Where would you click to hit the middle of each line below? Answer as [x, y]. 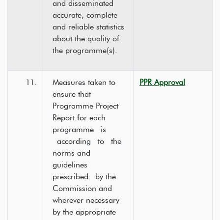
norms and [71, 153]
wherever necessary [86, 200]
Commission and [82, 188]
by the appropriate [84, 212]
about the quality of [86, 39]
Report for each [79, 118]
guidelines [70, 165]
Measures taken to [84, 82]
